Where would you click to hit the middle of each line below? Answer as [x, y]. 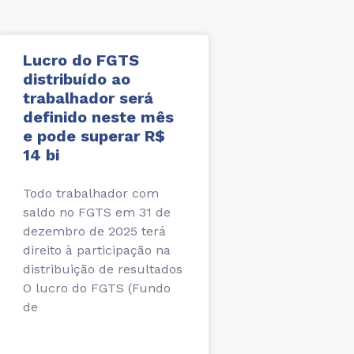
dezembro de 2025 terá [94, 232]
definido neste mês [98, 117]
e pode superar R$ [94, 136]
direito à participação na [97, 250]
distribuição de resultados [103, 269]
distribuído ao [77, 79]
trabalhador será [88, 98]
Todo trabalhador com [91, 194]
